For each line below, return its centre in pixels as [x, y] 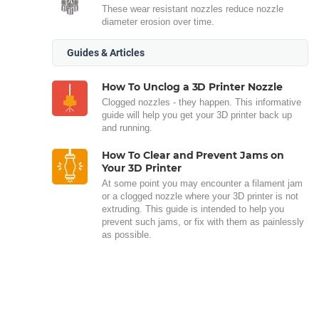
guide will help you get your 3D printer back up [197, 115]
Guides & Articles [106, 53]
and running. [129, 128]
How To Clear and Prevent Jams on [193, 155]
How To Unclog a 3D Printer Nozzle [193, 87]
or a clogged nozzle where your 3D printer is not [200, 196]
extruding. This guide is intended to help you [193, 209]
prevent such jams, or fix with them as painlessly [203, 222]
